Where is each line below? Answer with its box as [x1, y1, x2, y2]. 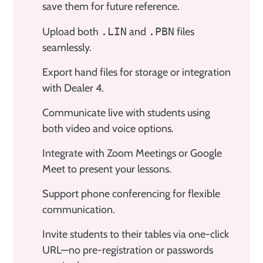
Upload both [42, 25, 101, 38]
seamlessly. [42, 41, 92, 54]
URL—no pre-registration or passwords [42, 243, 213, 257]
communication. [42, 203, 115, 216]
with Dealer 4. [42, 81, 104, 95]
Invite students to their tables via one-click [42, 227, 229, 241]
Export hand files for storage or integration [42, 65, 231, 79]
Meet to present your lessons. [42, 162, 171, 176]
